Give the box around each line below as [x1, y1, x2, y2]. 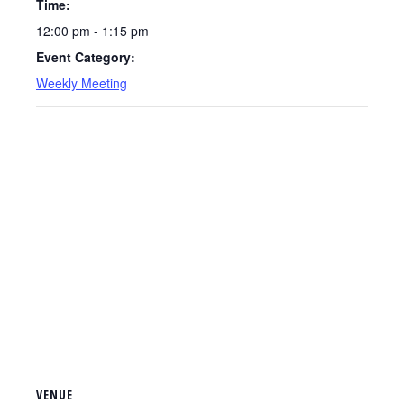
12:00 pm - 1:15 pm [36, 22, 149, 40]
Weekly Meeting [36, 74, 127, 92]
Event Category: [36, 48, 135, 66]
